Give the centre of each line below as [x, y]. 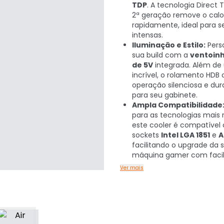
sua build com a [161, 55]
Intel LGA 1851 [185, 135]
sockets [146, 135]
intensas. [147, 35]
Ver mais [132, 168]
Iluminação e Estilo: [169, 45]
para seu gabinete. [165, 95]
